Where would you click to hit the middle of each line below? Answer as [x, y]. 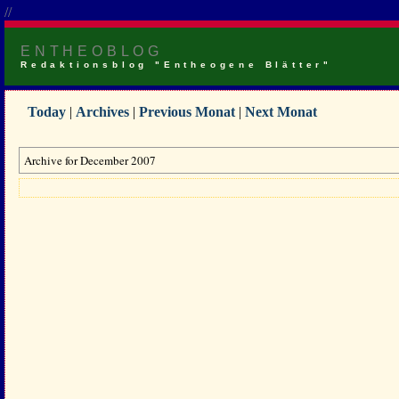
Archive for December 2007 [90, 160]
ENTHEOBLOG [92, 51]
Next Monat [281, 112]
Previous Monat [187, 112]
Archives [102, 112]
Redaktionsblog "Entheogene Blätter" [177, 65]
